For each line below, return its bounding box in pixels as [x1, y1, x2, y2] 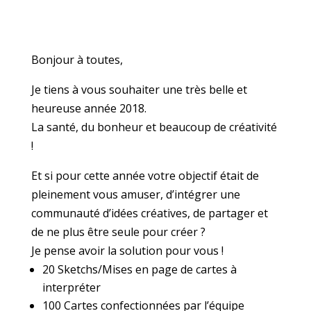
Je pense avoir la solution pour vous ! [31, 243, 224, 258]
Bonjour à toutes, [31, 52, 123, 67]
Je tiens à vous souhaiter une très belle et [31, 82, 247, 97]
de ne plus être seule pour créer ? [31, 224, 205, 239]
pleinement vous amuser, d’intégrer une [31, 187, 240, 202]
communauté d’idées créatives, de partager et [31, 205, 268, 221]
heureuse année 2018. [31, 101, 146, 116]
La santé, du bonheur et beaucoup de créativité [31, 119, 277, 135]
